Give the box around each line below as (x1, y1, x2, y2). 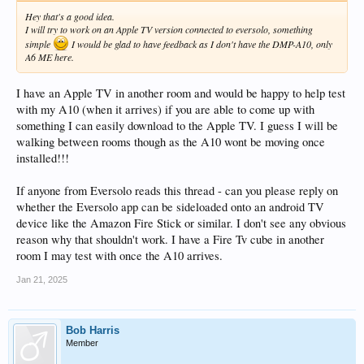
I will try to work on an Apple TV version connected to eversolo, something (25, 23, 313, 37)
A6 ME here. (25, 50, 74, 64)
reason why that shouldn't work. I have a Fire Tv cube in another (16, 231, 324, 247)
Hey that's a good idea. (25, 10, 115, 24)
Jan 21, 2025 (16, 274, 67, 284)
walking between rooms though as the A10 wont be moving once (16, 133, 325, 149)
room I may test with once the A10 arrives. (16, 247, 223, 263)
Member (66, 337, 98, 348)
